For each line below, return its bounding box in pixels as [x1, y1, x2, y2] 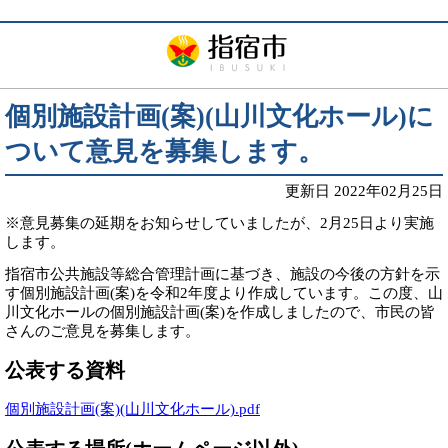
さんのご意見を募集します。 [5, 323, 200, 339]
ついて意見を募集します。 [5, 137, 324, 166]
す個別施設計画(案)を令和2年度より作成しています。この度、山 [5, 285, 443, 301]
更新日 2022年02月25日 [285, 183, 443, 199]
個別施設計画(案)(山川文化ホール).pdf [5, 401, 260, 418]
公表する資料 [5, 360, 125, 382]
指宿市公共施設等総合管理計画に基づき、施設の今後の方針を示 [5, 266, 440, 282]
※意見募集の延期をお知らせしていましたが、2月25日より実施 [5, 215, 434, 231]
